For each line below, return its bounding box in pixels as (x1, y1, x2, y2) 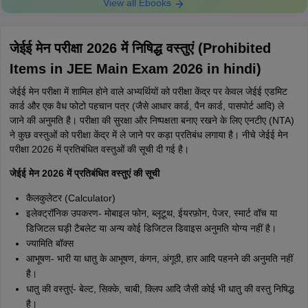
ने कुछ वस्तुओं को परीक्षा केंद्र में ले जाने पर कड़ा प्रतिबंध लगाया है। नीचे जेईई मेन (9, 129, 288, 141)
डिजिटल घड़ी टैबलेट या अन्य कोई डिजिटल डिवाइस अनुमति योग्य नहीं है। (25, 223, 276, 234)
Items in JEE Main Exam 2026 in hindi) (9, 61, 261, 77)
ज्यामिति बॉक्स (25, 238, 74, 250)
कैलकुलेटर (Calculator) (25, 192, 115, 204)
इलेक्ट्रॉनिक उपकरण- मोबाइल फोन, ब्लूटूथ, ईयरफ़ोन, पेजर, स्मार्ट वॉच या (25, 208, 277, 219)
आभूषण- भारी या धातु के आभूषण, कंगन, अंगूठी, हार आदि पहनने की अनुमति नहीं (25, 253, 293, 265)
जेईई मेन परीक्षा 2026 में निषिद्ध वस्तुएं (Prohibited (9, 41, 271, 56)
